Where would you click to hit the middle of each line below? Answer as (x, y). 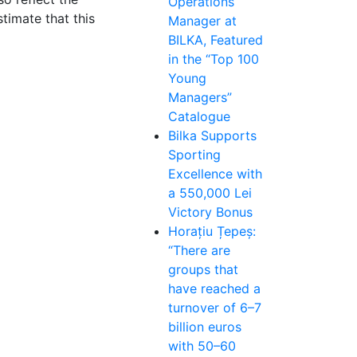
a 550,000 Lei (210, 193)
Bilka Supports (212, 135)
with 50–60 (202, 346)
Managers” (200, 97)
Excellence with (215, 174)
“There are (199, 250)
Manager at (202, 21)
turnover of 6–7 (215, 308)
